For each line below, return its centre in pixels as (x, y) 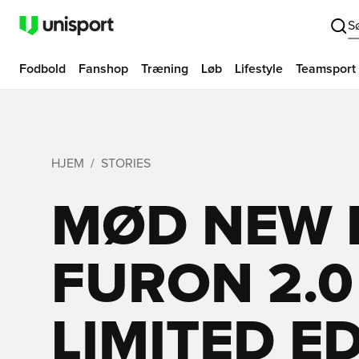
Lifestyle (259, 69)
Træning (165, 69)
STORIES (126, 163)
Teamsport (326, 69)
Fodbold (42, 69)
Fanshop (103, 69)
